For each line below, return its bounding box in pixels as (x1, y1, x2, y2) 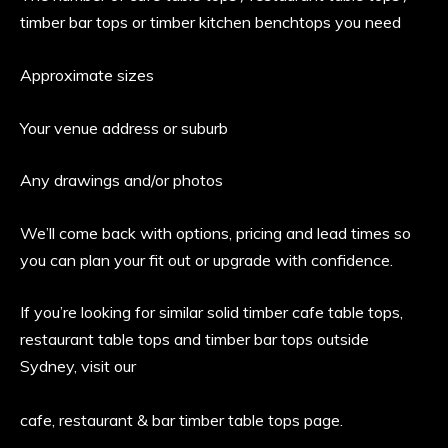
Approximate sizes (20, 65, 155, 86)
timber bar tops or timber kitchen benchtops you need (20, 12, 402, 33)
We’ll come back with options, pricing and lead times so (20, 222, 412, 243)
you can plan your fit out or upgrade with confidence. (20, 249, 394, 270)
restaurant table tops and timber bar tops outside (20, 329, 370, 350)
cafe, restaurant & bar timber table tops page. (20, 410, 344, 431)
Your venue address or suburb (20, 117, 229, 138)
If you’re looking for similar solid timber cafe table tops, (20, 302, 404, 323)
